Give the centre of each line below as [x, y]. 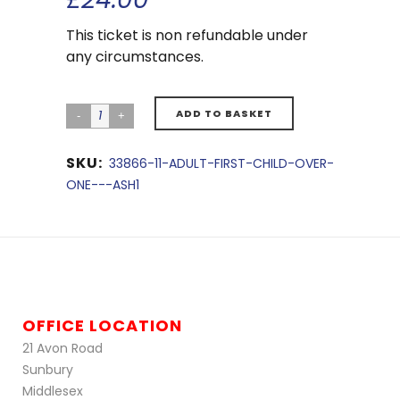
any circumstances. [135, 57]
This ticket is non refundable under [187, 35]
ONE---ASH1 [103, 185]
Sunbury [48, 370]
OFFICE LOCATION [102, 325]
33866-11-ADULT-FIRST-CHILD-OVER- [221, 163]
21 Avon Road [62, 348]
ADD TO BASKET [224, 113]
